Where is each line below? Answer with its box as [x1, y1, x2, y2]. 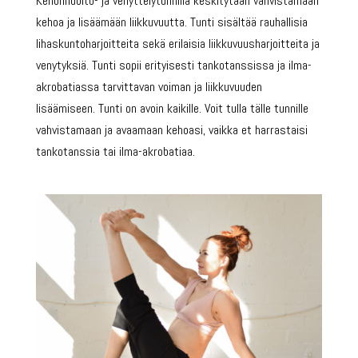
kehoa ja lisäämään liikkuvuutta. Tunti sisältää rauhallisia [35, 13, 308, 30]
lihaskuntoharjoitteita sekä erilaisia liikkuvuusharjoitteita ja [35, 34, 320, 52]
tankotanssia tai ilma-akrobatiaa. [35, 142, 195, 160]
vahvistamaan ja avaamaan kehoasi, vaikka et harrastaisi [35, 121, 308, 138]
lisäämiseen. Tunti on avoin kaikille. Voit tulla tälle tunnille [35, 99, 308, 117]
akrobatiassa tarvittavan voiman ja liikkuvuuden [35, 78, 262, 95]
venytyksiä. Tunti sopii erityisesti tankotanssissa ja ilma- [35, 56, 312, 74]
